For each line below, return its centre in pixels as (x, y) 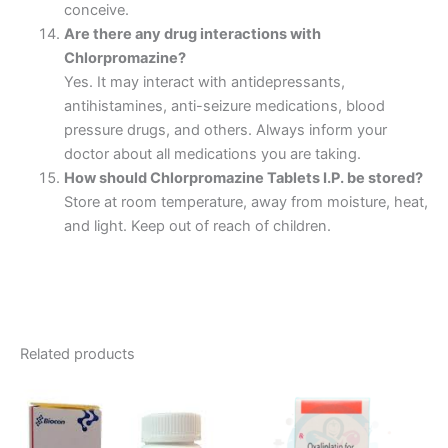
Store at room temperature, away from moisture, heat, (245, 201)
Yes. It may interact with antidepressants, (204, 81)
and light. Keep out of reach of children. (197, 225)
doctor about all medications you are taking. (212, 153)
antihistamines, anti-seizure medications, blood (224, 105)
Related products (77, 353)
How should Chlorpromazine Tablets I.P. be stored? (243, 177)
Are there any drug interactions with (192, 33)
